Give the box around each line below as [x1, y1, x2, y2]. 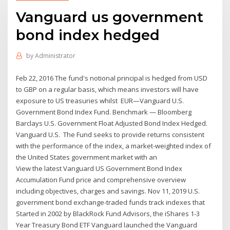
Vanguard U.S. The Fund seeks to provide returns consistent [16, 129, 205, 139]
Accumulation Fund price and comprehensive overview [16, 175, 186, 184]
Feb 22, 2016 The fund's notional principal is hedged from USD [16, 73, 208, 83]
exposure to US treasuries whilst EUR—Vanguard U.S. [16, 95, 184, 105]
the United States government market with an [16, 152, 159, 162]
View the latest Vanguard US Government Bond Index [16, 163, 183, 173]
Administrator [34, 51, 75, 61]
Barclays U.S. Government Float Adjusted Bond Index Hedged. [16, 118, 208, 128]
